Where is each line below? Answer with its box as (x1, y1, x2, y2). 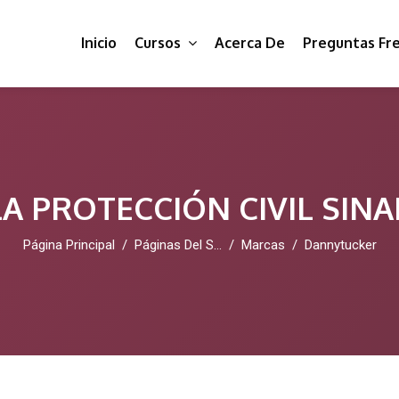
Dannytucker (304, 237, 377, 253)
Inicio (81, 34, 117, 52)
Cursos (134, 34, 181, 52)
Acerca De (215, 34, 285, 52)
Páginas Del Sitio (134, 237, 214, 253)
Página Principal (22, 237, 115, 253)
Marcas (240, 237, 285, 253)
